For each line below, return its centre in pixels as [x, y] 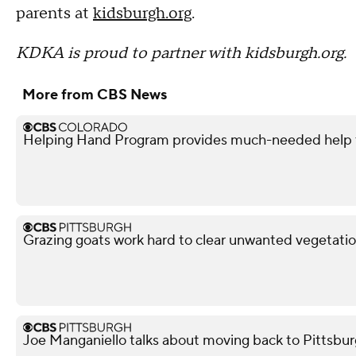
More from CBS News [95, 95]
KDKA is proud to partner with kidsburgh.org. [181, 53]
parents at [54, 14]
